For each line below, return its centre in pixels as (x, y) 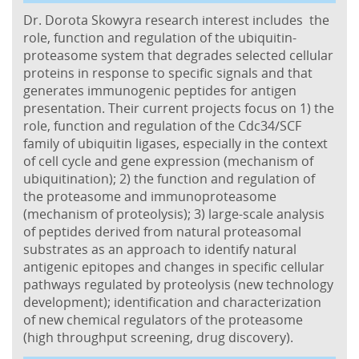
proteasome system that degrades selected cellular (178, 55)
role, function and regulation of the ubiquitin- (160, 37)
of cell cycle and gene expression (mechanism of (168, 161)
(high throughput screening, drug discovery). (158, 337)
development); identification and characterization (172, 302)
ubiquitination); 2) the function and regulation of (169, 178)
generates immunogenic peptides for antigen (160, 90)
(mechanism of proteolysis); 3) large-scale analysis (174, 214)
